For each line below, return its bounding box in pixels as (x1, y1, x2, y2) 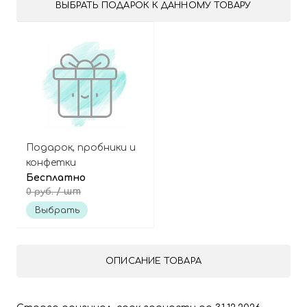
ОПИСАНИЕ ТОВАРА (106, 256, 201, 266)
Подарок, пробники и (26, 143, 136, 153)
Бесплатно (26, 173, 86, 183)
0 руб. (26, 187, 56, 197)
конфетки (26, 158, 76, 168)
